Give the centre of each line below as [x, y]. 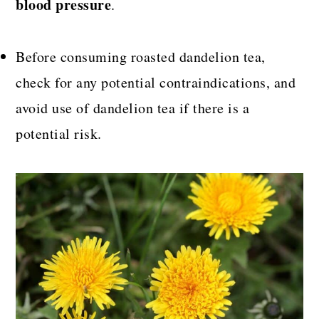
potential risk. [59, 134]
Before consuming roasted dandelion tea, [141, 57]
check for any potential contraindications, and [156, 83]
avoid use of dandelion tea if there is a [133, 108]
